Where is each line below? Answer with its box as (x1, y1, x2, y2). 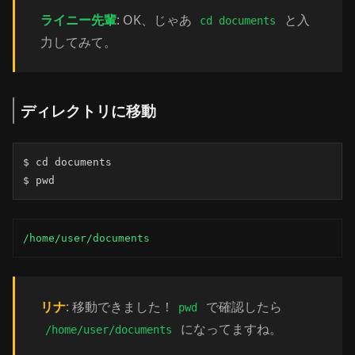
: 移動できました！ (66, 298, 174, 315)
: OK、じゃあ (116, 11, 195, 29)
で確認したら (202, 298, 282, 315)
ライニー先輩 (40, 11, 116, 29)
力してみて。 (40, 33, 116, 51)
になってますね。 (177, 320, 282, 338)
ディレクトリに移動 (21, 101, 156, 120)
